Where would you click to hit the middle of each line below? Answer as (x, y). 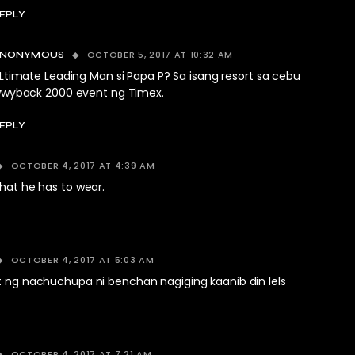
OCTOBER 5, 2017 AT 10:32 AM (160, 55)
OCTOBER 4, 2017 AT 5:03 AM (82, 260)
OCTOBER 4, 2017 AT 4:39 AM (83, 166)
